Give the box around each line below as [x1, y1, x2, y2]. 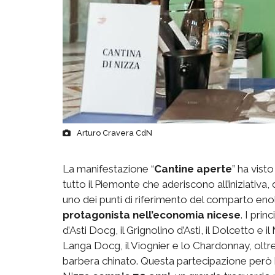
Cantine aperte [154, 162, 232, 175]
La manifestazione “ [63, 162, 154, 175]
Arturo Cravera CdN [77, 128, 152, 137]
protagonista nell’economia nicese [63, 208, 241, 221]
